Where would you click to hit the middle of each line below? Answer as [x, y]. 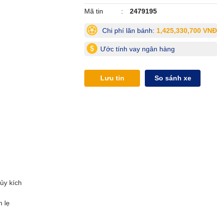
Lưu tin [112, 78]
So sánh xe [173, 78]
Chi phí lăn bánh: [128, 31]
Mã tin [94, 11]
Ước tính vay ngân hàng [138, 49]
